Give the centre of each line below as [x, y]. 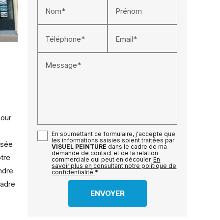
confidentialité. [73, 172]
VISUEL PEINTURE [79, 147]
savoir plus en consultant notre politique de [114, 166]
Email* [126, 39]
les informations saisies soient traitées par [113, 140]
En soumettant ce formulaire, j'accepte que [114, 134]
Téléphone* [65, 39]
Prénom [128, 11]
